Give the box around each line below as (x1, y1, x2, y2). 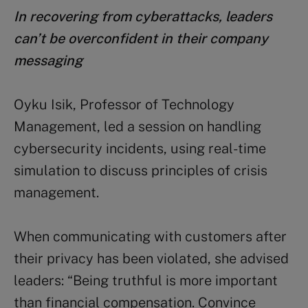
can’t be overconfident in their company (14, 30, 268, 47)
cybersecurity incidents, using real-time (14, 140, 266, 157)
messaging (14, 52, 86, 69)
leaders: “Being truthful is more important (14, 272, 278, 289)
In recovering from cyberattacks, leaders (14, 8, 272, 25)
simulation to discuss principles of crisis (14, 162, 267, 179)
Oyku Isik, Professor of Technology (14, 96, 234, 113)
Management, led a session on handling (14, 118, 261, 135)
